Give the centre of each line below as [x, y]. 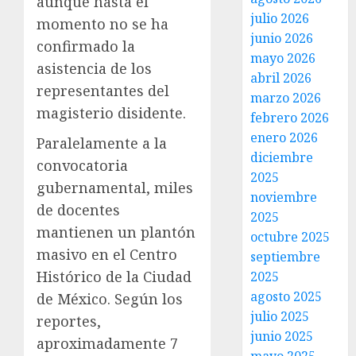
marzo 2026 [286, 98]
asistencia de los [94, 69]
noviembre [284, 197]
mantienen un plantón [116, 232]
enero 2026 [284, 137]
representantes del [103, 91]
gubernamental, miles [115, 188]
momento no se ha [103, 24]
